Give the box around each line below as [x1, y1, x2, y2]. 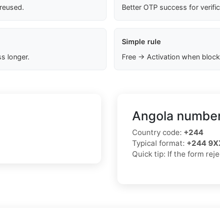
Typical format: [132, 138, 187, 148]
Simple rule [121, 37, 161, 46]
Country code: [132, 128, 184, 137]
